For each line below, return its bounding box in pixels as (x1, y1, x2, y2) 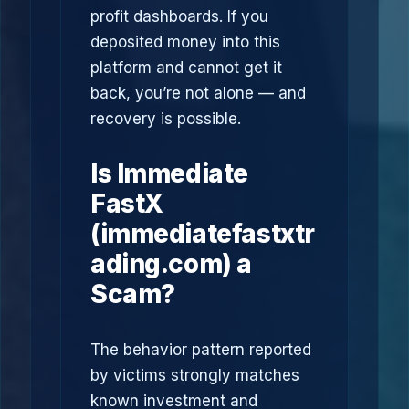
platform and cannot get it (90, 58, 282, 77)
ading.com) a (90, 248, 252, 279)
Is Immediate (90, 158, 248, 189)
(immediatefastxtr (90, 218, 315, 249)
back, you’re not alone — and (90, 84, 306, 102)
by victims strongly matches (90, 366, 299, 384)
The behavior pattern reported (90, 341, 311, 359)
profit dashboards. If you (90, 7, 268, 26)
